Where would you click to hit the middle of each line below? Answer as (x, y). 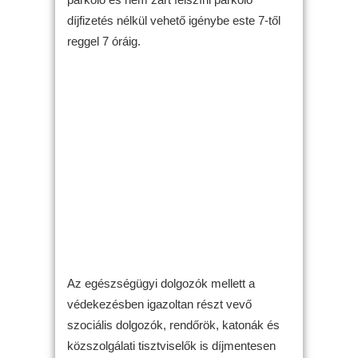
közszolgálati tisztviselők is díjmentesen (171, 346)
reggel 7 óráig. (104, 41)
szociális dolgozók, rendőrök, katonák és (173, 325)
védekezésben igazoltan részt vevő (159, 304)
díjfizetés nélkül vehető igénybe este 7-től (174, 20)
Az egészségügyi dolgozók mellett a (161, 283)
